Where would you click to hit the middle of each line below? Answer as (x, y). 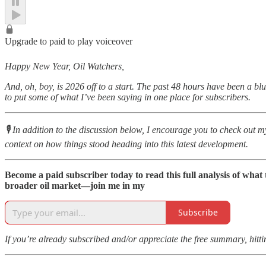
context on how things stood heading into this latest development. (126, 144)
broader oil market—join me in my (75, 185)
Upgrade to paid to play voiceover (69, 41)
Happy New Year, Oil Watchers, (64, 66)
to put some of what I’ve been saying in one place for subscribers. (128, 97)
